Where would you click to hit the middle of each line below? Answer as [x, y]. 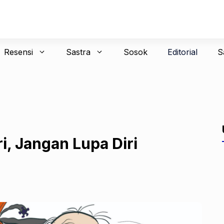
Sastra [78, 52]
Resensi [18, 52]
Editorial [182, 52]
